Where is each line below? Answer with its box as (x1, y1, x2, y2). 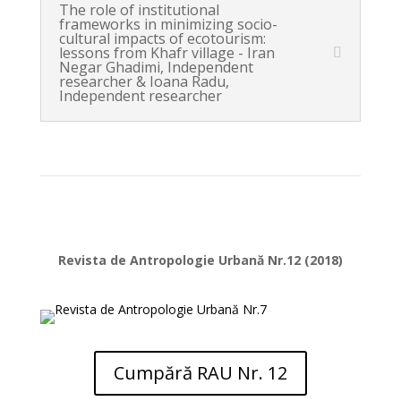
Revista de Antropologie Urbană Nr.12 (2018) (57, 252, 343, 269)
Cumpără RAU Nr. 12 (113, 361, 287, 385)
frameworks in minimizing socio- (58, 14, 277, 34)
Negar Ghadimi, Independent (58, 57, 253, 77)
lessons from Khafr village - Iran (58, 43, 275, 63)
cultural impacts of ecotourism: (58, 29, 266, 48)
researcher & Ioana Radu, (58, 72, 229, 91)
